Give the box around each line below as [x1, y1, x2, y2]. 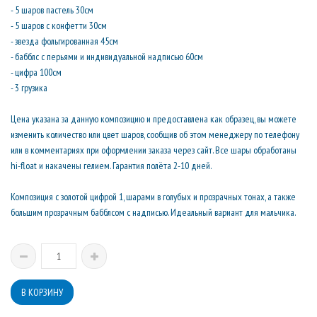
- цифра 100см [11, 66, 62, 79]
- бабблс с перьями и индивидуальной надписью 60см [11, 50, 203, 63]
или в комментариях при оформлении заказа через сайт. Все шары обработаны [11, 144, 296, 156]
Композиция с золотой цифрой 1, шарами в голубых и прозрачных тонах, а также [11, 190, 296, 203]
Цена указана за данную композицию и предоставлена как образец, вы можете [11, 113, 296, 125]
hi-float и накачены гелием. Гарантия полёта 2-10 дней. [11, 159, 212, 172]
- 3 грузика [11, 81, 47, 94]
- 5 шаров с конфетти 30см [11, 19, 107, 32]
